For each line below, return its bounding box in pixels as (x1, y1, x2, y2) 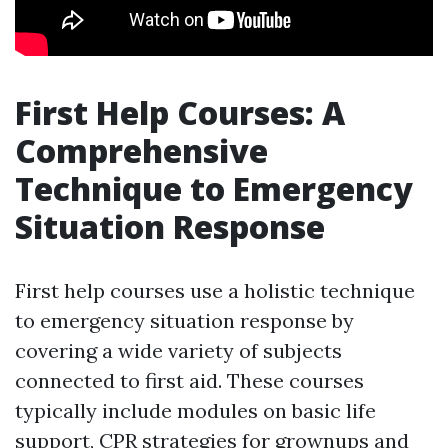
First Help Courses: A (15, 91, 345, 134)
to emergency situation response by (15, 308, 354, 333)
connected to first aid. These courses (15, 368, 364, 393)
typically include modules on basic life (15, 398, 376, 423)
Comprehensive (15, 129, 268, 172)
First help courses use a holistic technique (15, 278, 415, 303)
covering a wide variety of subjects (15, 338, 342, 363)
